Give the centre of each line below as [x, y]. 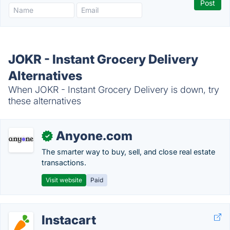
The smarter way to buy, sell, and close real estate [128, 152]
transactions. [64, 162]
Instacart [69, 220]
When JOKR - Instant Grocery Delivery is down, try [114, 90]
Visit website [64, 180]
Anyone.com [94, 136]
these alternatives [45, 101]
